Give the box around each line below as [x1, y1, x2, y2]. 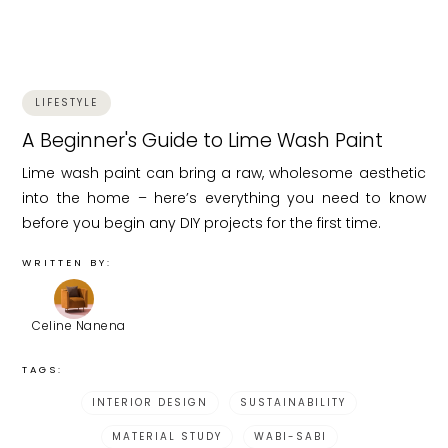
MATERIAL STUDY [111, 428, 222, 444]
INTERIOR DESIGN [92, 394, 208, 410]
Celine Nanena [32, 316, 126, 334]
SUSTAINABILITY [240, 394, 346, 410]
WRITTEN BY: [22, 255, 113, 269]
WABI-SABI [253, 428, 327, 444]
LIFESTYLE [35, 94, 99, 110]
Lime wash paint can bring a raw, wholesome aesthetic [22, 162, 426, 183]
